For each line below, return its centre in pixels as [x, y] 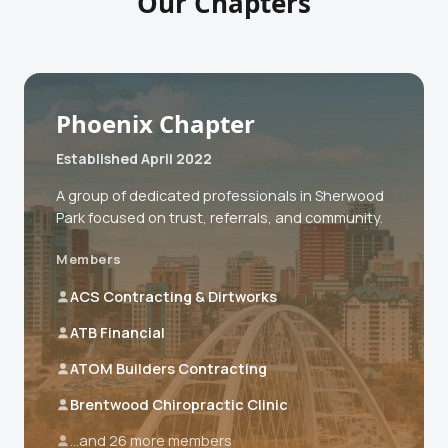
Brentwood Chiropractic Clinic [179, 404]
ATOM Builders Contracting [168, 368]
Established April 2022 [134, 158]
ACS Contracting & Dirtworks [173, 296]
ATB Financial [117, 332]
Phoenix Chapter [155, 123]
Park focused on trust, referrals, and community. [219, 217]
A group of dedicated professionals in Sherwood [220, 195]
